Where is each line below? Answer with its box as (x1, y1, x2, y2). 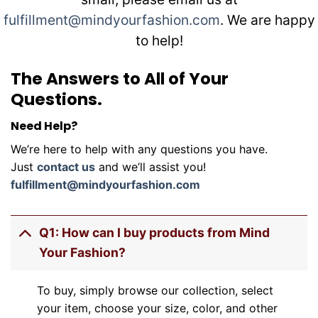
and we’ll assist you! (95, 159, 206, 174)
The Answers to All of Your (11, 67, 229, 91)
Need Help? (11, 117, 77, 134)
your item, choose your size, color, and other (36, 300, 278, 315)
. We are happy (219, 11, 315, 29)
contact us (37, 159, 95, 174)
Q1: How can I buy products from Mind (39, 225, 270, 241)
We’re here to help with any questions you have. (11, 141, 268, 156)
